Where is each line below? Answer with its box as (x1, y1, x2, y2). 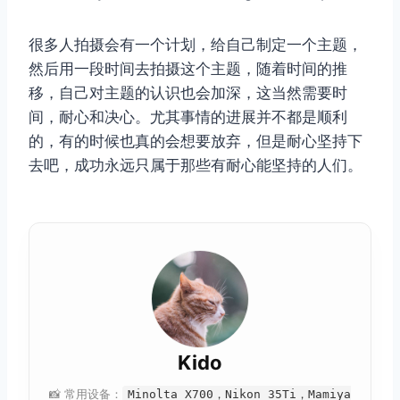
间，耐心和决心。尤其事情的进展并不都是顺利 (29, 108, 347, 127)
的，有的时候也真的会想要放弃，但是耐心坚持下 (29, 132, 362, 151)
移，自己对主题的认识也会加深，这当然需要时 (29, 84, 347, 103)
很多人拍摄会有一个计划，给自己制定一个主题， (29, 36, 362, 54)
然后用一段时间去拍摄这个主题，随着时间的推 (29, 60, 347, 79)
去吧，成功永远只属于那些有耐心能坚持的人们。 (29, 156, 362, 175)
